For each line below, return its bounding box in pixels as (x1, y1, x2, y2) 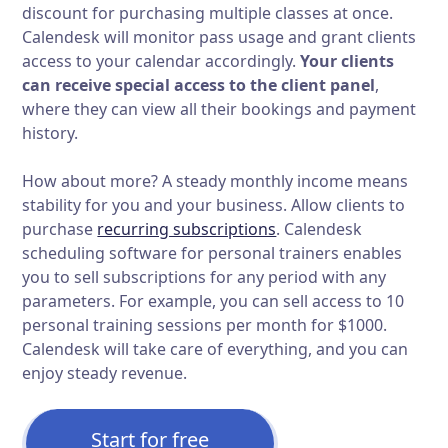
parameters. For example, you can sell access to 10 (22, 290, 405, 313)
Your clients (300, 50, 395, 73)
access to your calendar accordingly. (22, 50, 301, 73)
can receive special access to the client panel (22, 74, 376, 97)
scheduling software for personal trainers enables (22, 242, 403, 265)
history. (22, 122, 79, 145)
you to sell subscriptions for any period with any (22, 266, 387, 289)
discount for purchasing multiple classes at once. (22, 2, 394, 25)
